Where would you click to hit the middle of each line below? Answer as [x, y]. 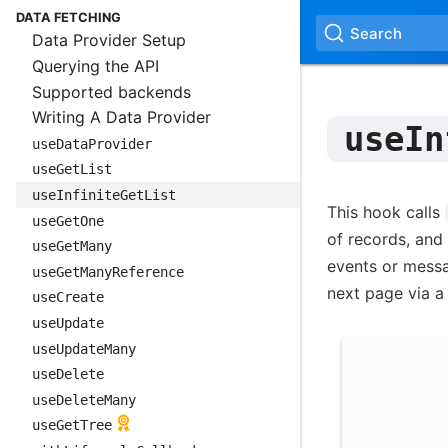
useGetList [72, 169]
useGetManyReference [108, 271]
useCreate [68, 297]
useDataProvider [92, 143]
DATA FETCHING [68, 18]
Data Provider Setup [109, 40]
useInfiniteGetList [104, 195]
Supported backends [111, 91]
